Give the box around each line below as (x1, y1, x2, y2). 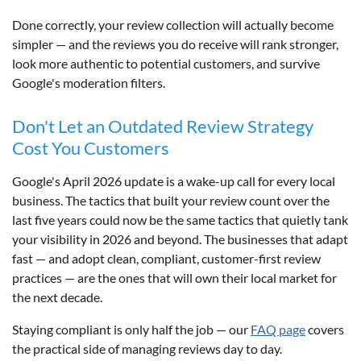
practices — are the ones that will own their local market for (12, 269, 337, 285)
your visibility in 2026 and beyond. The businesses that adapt (12, 230, 348, 247)
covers (305, 321, 344, 337)
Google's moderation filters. (12, 74, 165, 90)
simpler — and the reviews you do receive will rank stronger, (12, 35, 338, 52)
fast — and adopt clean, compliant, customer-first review (12, 250, 321, 266)
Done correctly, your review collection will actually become (12, 16, 334, 32)
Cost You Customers (12, 136, 169, 159)
